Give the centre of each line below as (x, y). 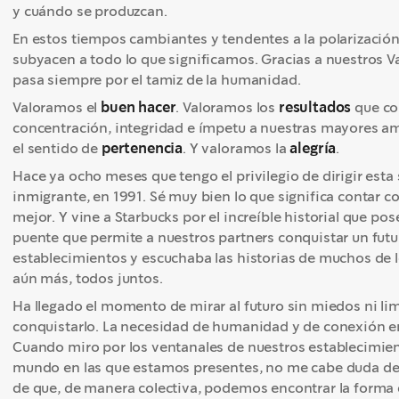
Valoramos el (57, 107)
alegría (313, 148)
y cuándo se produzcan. (92, 11)
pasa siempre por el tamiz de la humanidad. (159, 80)
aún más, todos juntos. (90, 278)
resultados (317, 107)
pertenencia (142, 148)
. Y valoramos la (236, 148)
